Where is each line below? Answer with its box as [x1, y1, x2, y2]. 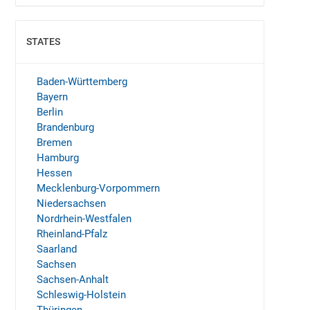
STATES [26, 36, 60, 47]
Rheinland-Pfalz [37, 228, 107, 240]
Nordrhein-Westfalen [37, 212, 131, 225]
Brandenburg [37, 121, 94, 134]
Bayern [37, 91, 68, 103]
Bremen [37, 136, 72, 149]
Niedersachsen [37, 197, 106, 210]
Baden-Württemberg [37, 75, 127, 88]
